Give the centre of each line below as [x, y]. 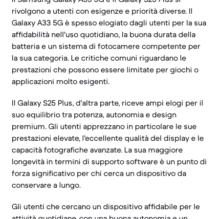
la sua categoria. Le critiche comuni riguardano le [99, 58]
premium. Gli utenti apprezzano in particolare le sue [104, 126]
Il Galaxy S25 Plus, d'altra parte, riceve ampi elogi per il [108, 103]
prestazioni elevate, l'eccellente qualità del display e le [108, 138]
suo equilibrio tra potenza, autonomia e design [94, 114]
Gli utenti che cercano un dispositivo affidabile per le [106, 206]
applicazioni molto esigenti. [61, 81]
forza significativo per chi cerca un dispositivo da [99, 173]
